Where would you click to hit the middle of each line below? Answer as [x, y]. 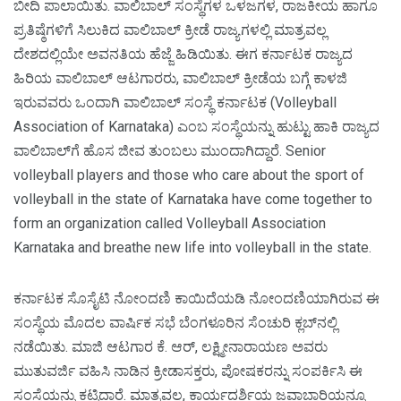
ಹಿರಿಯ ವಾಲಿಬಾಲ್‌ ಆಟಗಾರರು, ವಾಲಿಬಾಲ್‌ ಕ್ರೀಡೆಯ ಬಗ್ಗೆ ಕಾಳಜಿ [180, 79]
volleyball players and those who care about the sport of [189, 175]
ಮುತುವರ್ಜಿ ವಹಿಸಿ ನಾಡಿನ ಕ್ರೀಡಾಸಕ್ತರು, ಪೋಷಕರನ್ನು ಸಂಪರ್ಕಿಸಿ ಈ [188, 371]
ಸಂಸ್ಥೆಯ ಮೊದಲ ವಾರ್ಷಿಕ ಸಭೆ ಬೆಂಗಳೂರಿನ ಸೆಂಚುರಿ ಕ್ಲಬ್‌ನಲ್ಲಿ [175, 323]
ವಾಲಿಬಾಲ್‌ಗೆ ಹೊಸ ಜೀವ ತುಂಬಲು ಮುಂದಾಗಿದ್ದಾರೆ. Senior [170, 151]
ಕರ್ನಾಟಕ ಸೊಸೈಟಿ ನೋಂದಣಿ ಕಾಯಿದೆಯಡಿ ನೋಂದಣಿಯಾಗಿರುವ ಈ [196, 299]
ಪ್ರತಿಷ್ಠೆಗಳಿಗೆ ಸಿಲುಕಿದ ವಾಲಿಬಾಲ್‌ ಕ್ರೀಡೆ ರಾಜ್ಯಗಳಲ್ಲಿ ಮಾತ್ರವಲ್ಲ [170, 30]
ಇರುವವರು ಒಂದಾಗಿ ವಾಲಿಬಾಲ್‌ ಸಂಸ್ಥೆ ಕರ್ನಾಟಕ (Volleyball [175, 103]
